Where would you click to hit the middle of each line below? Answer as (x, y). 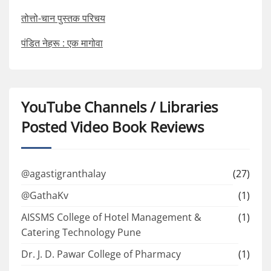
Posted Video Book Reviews (113, 126)
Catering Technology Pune (81, 233)
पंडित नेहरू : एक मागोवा (62, 43)
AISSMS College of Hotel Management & (111, 217)
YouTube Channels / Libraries (119, 106)
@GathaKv (45, 196)
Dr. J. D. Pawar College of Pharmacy (101, 254)
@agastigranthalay (64, 174)
